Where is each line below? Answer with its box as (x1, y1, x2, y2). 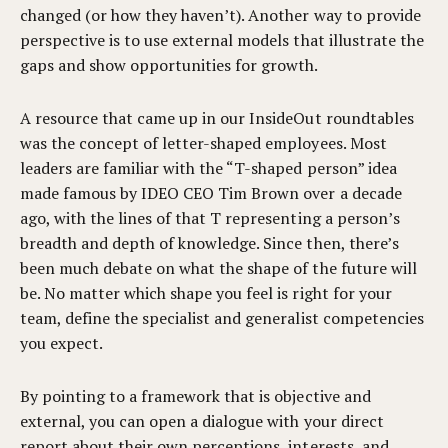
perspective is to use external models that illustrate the (20, 29, 424, 51)
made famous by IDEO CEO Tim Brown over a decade (20, 182, 402, 204)
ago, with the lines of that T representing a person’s (20, 207, 400, 229)
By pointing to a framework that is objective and (20, 385, 371, 407)
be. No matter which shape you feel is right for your (20, 282, 392, 304)
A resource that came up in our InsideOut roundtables (20, 107, 414, 129)
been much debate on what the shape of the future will (20, 257, 417, 279)
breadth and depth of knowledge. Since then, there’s (20, 232, 399, 254)
